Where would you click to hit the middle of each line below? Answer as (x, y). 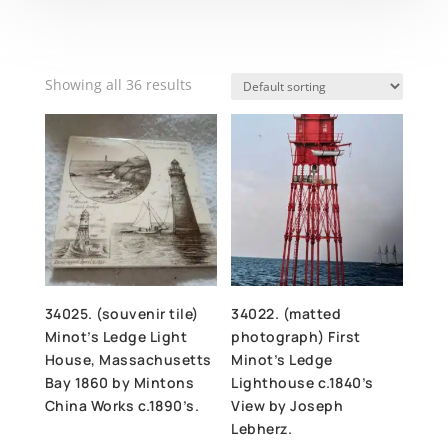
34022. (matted (286, 313)
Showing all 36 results (118, 84)
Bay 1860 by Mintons (119, 382)
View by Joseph (287, 405)
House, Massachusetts (128, 359)
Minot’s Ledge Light (116, 336)
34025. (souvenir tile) (121, 313)
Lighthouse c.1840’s (302, 382)
